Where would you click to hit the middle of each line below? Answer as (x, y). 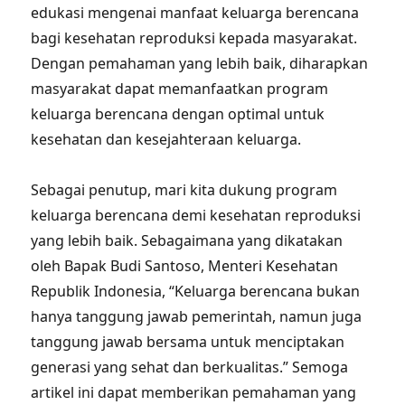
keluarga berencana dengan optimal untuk (178, 114)
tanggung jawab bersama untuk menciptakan (188, 342)
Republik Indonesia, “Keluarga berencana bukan (196, 291)
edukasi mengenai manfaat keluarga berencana (195, 13)
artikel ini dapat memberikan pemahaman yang (194, 392)
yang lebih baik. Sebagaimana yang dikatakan (187, 240)
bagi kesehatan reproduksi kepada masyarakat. (194, 38)
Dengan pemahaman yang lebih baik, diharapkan (200, 63)
